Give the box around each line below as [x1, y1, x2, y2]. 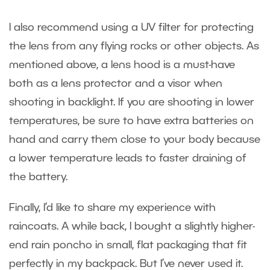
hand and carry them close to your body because [9, 135, 260, 145]
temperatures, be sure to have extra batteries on [9, 116, 254, 127]
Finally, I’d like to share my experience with [9, 203, 216, 213]
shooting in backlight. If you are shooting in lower [9, 98, 254, 108]
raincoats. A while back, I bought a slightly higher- [9, 222, 255, 232]
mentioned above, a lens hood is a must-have [9, 60, 235, 71]
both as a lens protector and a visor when [9, 79, 222, 89]
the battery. [9, 172, 74, 183]
